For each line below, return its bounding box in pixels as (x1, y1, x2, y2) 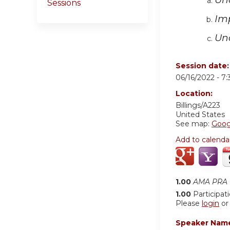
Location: (176, 89, 215, 99)
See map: (176, 119, 212, 129)
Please (176, 199, 202, 208)
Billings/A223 (176, 101, 220, 110)
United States (176, 110, 225, 120)
